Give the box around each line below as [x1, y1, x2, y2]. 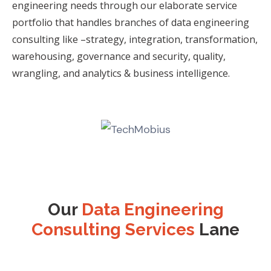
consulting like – [12, 33, 86, 47]
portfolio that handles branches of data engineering [12, 16, 249, 30]
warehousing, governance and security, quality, [12, 50, 226, 64]
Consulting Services [31, 219, 195, 240]
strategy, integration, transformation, [86, 33, 258, 47]
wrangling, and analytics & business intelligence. [12, 67, 230, 80]
